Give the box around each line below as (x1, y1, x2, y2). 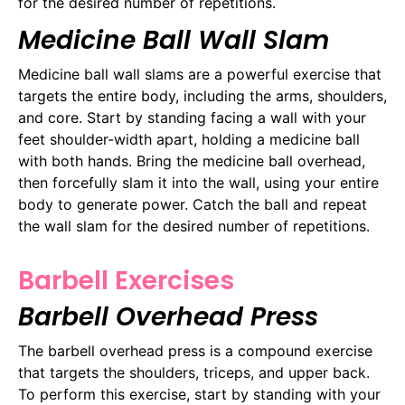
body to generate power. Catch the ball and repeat (18, 194, 367, 213)
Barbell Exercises (18, 263, 234, 299)
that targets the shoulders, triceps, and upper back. (18, 363, 370, 382)
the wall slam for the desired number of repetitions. (18, 216, 370, 235)
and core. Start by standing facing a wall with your (18, 108, 366, 127)
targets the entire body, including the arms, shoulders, (18, 86, 387, 105)
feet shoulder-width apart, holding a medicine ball (18, 129, 360, 148)
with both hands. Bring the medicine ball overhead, (18, 151, 365, 170)
